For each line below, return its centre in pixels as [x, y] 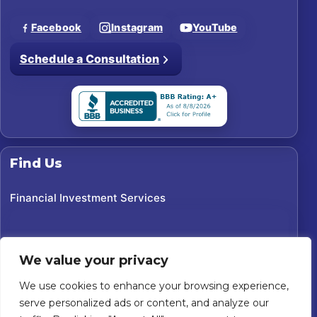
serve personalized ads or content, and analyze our [144, 303]
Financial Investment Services [87, 197]
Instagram [137, 28]
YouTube [215, 28]
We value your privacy [94, 260]
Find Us [36, 163]
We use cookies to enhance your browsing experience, [154, 286]
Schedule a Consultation [90, 59]
